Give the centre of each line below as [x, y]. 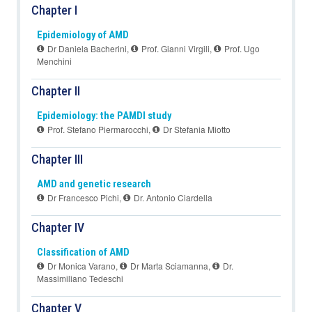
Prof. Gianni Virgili [174, 49]
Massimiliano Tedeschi [80, 279]
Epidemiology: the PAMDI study [104, 116]
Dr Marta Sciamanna [168, 266]
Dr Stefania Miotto [196, 130]
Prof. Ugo [241, 49]
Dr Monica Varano [80, 266]
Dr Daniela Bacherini [86, 49]
